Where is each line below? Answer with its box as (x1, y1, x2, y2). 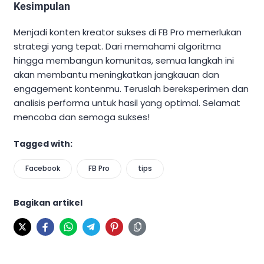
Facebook (25, 163, 60, 174)
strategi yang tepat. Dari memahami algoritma (14, 39, 221, 52)
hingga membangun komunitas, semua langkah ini (14, 54, 234, 67)
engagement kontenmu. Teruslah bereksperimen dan (14, 82, 249, 95)
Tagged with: (14, 138, 72, 150)
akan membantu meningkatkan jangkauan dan (14, 68, 219, 81)
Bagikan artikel (14, 197, 82, 209)
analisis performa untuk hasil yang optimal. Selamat (14, 96, 240, 109)
